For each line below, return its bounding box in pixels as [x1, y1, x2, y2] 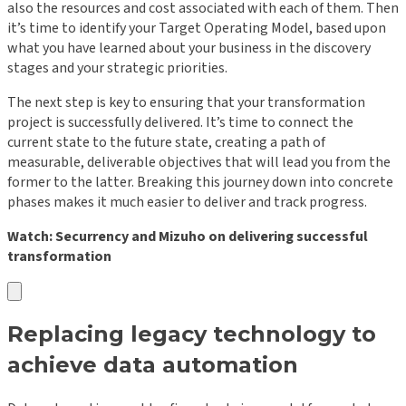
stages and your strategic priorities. [7, 58, 227, 79]
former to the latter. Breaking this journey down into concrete [7, 172, 393, 193]
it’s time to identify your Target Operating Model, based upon [7, 18, 386, 39]
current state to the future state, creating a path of [7, 132, 325, 153]
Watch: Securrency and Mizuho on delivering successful [7, 227, 368, 247]
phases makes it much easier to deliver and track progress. [7, 192, 367, 213]
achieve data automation [7, 352, 298, 379]
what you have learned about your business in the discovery [7, 38, 371, 59]
